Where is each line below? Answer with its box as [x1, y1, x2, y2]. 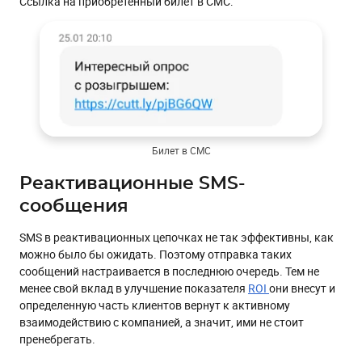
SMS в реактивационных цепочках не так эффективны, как [19, 229, 334, 245]
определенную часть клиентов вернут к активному [19, 297, 290, 313]
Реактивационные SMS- [19, 174, 245, 192]
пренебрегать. [19, 330, 95, 347]
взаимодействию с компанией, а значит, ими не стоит [19, 314, 304, 330]
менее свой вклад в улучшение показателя [19, 280, 248, 296]
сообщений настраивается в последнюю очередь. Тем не [19, 263, 319, 279]
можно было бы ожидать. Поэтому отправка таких [19, 246, 292, 262]
